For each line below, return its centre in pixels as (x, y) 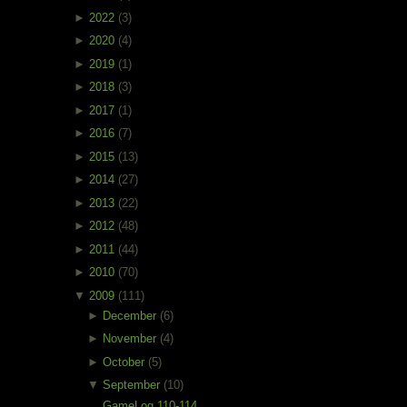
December (132, 315)
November (132, 339)
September (134, 385)
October (126, 362)
